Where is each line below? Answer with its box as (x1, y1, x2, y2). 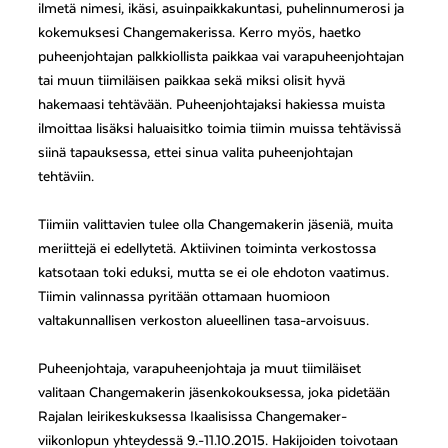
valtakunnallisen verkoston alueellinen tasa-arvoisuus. (38, 313, 370, 330)
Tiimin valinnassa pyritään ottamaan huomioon (38, 289, 331, 306)
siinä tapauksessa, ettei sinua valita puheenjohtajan (38, 145, 354, 162)
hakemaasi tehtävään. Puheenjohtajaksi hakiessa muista (38, 97, 386, 114)
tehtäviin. (38, 169, 95, 186)
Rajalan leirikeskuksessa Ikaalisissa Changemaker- (38, 409, 348, 426)
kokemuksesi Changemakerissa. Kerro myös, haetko (38, 25, 362, 42)
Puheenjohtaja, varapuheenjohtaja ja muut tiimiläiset (38, 361, 362, 378)
